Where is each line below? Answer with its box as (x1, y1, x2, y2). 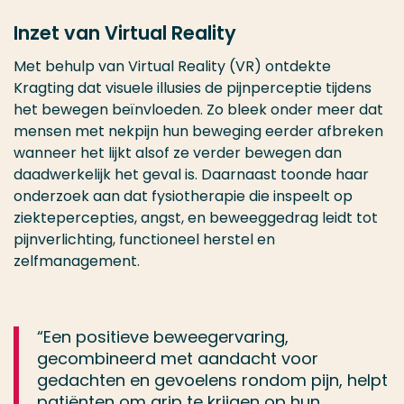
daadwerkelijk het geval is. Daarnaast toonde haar (14, 164, 369, 185)
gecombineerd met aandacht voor (37, 347, 318, 370)
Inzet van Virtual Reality (14, 20, 236, 46)
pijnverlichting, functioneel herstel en (14, 229, 275, 250)
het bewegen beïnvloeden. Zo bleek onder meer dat (14, 99, 383, 120)
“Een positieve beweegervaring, (37, 326, 289, 348)
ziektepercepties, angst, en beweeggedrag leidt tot (14, 207, 378, 228)
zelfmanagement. (14, 251, 143, 271)
